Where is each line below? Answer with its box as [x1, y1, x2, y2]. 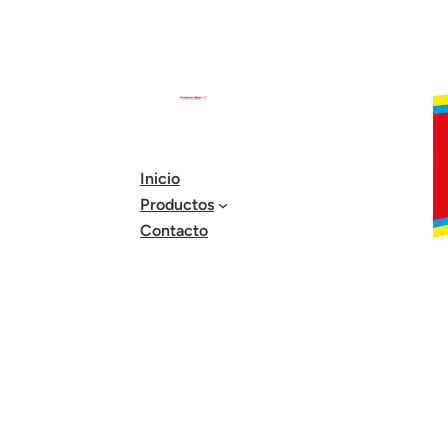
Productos [140, 195, 214, 214]
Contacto [140, 221, 208, 240]
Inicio [140, 169, 180, 188]
